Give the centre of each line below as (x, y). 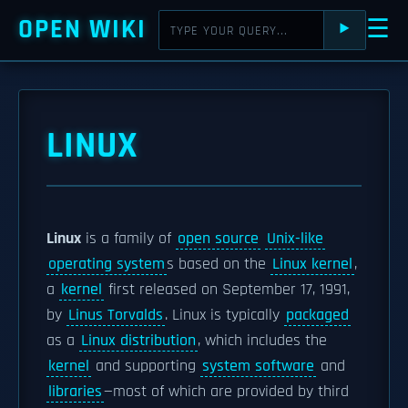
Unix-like (295, 239)
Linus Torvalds (116, 315)
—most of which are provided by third (226, 392)
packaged (317, 315)
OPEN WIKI (82, 30)
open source (218, 239)
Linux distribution (138, 341)
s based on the (219, 264)
